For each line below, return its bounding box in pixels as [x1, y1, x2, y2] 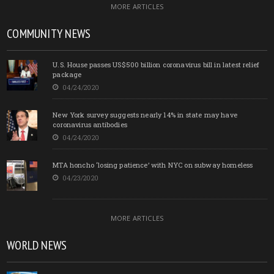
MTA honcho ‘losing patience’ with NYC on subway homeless [53, 160, 253, 169]
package [53, 69, 82, 79]
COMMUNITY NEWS [7, 25, 91, 42]
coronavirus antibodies [53, 119, 127, 129]
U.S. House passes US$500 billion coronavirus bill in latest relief [53, 59, 260, 69]
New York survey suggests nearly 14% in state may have [53, 109, 237, 119]
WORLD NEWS [7, 237, 67, 253]
